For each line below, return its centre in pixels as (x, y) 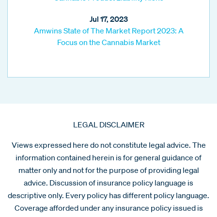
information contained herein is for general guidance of (108, 157)
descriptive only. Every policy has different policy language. (108, 195)
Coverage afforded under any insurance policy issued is (108, 208)
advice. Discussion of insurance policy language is (108, 182)
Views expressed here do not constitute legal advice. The (108, 145)
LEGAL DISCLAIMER (108, 124)
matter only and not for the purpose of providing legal (108, 170)
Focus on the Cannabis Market (108, 42)
